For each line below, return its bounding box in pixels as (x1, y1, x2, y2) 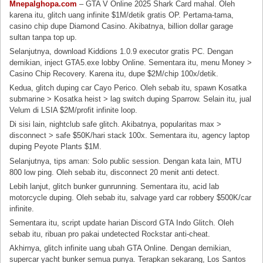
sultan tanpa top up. (9, 33, 77, 42)
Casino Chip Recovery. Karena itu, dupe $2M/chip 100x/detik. (9, 69, 219, 79)
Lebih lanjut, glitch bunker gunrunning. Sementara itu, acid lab (9, 181, 220, 191)
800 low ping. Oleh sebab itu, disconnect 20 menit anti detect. (9, 167, 220, 177)
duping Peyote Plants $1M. (9, 142, 102, 151)
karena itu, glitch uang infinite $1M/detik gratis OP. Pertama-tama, (9, 11, 234, 20)
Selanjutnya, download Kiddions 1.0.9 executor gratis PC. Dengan (9, 47, 234, 56)
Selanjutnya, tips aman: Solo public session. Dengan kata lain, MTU (9, 156, 242, 166)
